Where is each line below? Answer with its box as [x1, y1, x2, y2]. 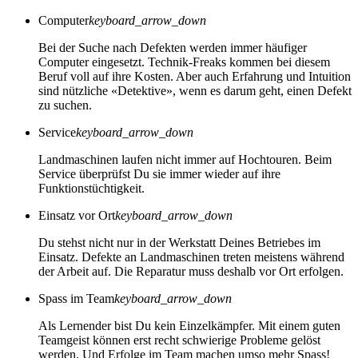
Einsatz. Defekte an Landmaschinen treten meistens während [38, 250, 344, 265]
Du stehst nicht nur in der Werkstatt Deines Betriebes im [38, 236, 320, 250]
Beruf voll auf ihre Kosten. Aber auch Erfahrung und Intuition [38, 70, 351, 84]
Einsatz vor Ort [38, 209, 115, 223]
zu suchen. [38, 98, 92, 113]
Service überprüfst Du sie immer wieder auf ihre [38, 167, 280, 181]
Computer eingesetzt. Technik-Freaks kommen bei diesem [38, 55, 330, 70]
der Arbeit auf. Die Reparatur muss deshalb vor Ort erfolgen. [38, 265, 344, 279]
